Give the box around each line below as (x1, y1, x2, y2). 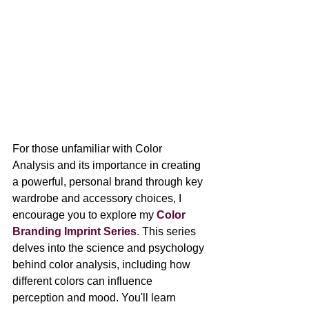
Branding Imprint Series (12, 226, 137, 238)
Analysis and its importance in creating (12, 159, 203, 172)
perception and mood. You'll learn (12, 292, 179, 304)
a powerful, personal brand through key (12, 176, 206, 188)
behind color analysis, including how (12, 259, 193, 271)
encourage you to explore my (12, 209, 157, 221)
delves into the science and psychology (12, 242, 207, 255)
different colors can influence (12, 275, 155, 288)
